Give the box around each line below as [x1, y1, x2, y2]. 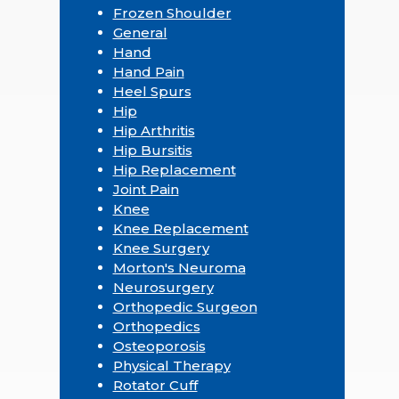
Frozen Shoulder [112, 4, 232, 21]
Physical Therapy [112, 356, 231, 374]
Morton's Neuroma [112, 258, 246, 276]
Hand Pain [112, 62, 184, 80]
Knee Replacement [112, 219, 248, 237]
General [112, 23, 167, 41]
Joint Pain [112, 180, 179, 198]
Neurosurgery [112, 278, 214, 296]
